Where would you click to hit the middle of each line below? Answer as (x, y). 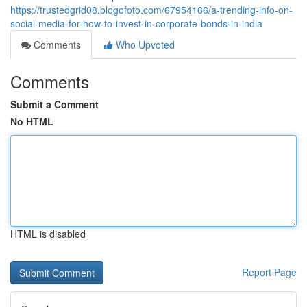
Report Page (269, 272)
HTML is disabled (48, 234)
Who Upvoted (144, 45)
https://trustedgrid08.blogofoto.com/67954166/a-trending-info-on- (151, 10)
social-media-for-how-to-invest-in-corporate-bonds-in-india (136, 23)
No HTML (32, 121)
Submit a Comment (54, 104)
